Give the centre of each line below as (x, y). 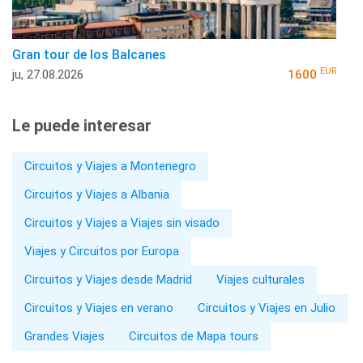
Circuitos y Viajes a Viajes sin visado (122, 223)
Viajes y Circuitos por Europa (102, 252)
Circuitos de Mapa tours (194, 337)
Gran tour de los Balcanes (89, 55)
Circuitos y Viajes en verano (99, 308)
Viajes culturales (261, 280)
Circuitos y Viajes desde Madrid (108, 280)
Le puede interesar (82, 126)
